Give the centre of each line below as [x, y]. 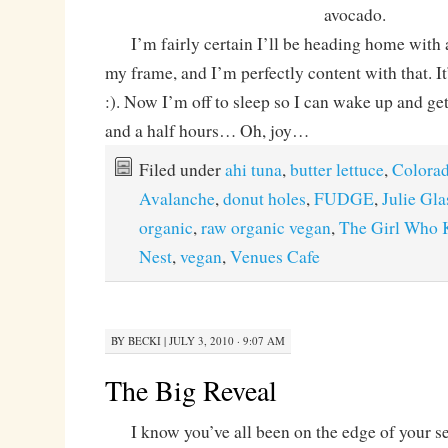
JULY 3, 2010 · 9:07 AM [226, 341]
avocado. [355, 14]
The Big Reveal [190, 390]
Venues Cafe [274, 256]
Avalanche [176, 198]
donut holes [264, 198]
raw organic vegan [265, 227]
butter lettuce [336, 169]
